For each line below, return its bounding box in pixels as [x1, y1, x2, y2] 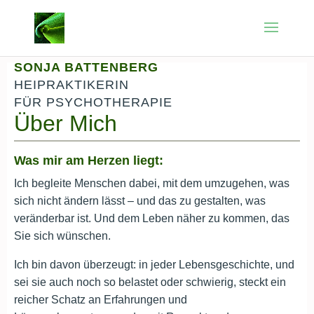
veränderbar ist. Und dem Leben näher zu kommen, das [14, 212, 289, 224]
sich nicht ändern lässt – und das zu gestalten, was [14, 195, 266, 207]
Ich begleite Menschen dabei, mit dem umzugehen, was [14, 177, 289, 189]
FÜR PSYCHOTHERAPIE [14, 95, 172, 109]
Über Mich [14, 111, 117, 136]
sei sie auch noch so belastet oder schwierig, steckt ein [14, 276, 286, 288]
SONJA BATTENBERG [14, 60, 158, 74]
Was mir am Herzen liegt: [14, 153, 163, 168]
